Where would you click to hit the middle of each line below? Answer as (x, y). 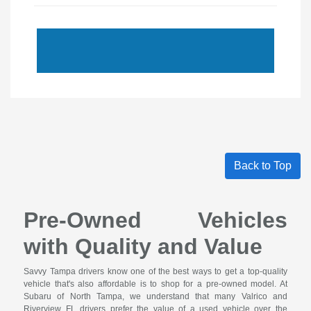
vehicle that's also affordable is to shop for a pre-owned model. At (155, 284)
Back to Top (263, 166)
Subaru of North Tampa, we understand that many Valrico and (155, 297)
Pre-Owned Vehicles (155, 220)
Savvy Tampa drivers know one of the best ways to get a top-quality (155, 272)
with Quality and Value (143, 247)
